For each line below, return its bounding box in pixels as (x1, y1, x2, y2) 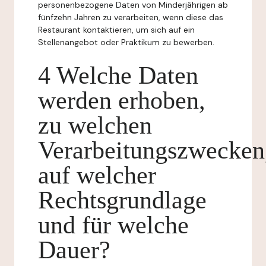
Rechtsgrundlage (38, 186, 207, 214)
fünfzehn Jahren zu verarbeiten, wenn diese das (38, 12, 223, 23)
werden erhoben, (38, 87, 205, 114)
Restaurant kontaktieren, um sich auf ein (38, 24, 195, 35)
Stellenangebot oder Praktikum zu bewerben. (38, 37, 214, 47)
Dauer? (38, 236, 110, 264)
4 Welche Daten (38, 62, 198, 89)
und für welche (38, 211, 189, 239)
